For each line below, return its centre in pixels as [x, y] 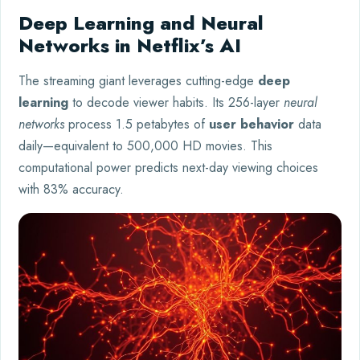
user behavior [252, 124]
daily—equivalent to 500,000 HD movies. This [145, 145]
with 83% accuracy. [71, 189]
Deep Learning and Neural [141, 22]
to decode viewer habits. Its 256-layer [176, 102]
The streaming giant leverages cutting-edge [138, 80]
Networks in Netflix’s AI [130, 45]
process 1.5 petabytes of [137, 124]
